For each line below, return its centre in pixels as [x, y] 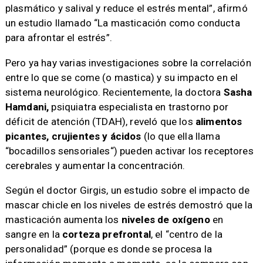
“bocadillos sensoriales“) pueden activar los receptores [129, 151]
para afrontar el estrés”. [60, 38]
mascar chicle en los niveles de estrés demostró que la [129, 205]
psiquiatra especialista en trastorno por [140, 107]
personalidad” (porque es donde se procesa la [109, 249]
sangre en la [34, 234]
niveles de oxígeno [166, 219]
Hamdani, [28, 107]
